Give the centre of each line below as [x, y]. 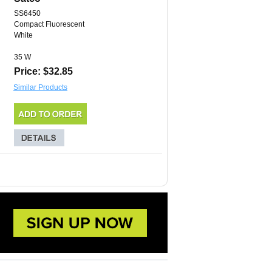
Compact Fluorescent [49, 25]
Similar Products [40, 88]
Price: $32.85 [43, 72]
